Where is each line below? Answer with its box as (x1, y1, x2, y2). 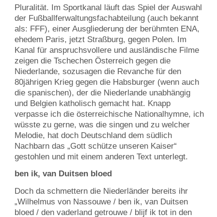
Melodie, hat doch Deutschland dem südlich (15, 130, 172, 140)
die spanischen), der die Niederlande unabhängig (15, 88, 190, 97)
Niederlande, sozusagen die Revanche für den (15, 66, 181, 76)
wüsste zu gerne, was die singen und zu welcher (15, 120, 190, 129)
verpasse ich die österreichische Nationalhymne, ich (15, 109, 204, 119)
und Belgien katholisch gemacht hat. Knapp (15, 98, 170, 108)
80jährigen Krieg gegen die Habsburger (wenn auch (15, 77, 199, 87)
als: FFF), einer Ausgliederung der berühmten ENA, (15, 24, 200, 33)
